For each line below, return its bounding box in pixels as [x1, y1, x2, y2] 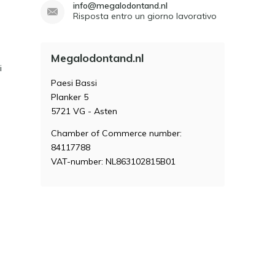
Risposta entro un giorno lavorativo [72, 10, 217, 21]
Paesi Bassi [50, 77, 97, 88]
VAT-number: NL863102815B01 [50, 156, 176, 167]
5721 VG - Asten [50, 106, 117, 117]
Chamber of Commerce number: [50, 128, 182, 139]
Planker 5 [50, 91, 88, 103]
